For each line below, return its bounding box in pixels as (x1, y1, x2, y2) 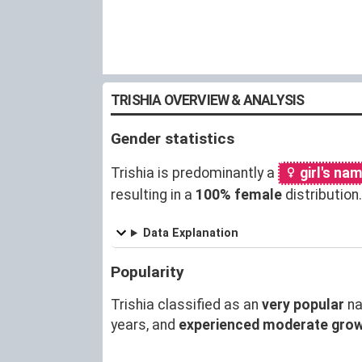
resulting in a (111, 186, 196, 203)
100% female (196, 186, 282, 203)
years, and (111, 316, 179, 333)
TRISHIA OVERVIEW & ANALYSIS (111, 91, 305, 108)
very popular (262, 296, 344, 313)
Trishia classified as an (111, 296, 262, 313)
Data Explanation (143, 225, 239, 240)
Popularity (111, 262, 184, 281)
